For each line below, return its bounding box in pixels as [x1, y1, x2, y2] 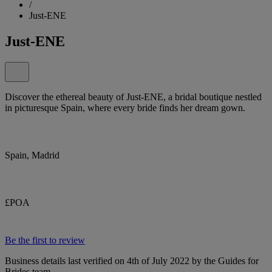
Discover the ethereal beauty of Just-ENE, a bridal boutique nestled [5, 91, 262, 102]
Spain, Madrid [5, 149, 59, 160]
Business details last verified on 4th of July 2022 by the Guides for [5, 255, 259, 266]
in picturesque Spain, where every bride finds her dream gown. [5, 102, 245, 113]
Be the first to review [5, 234, 85, 245]
